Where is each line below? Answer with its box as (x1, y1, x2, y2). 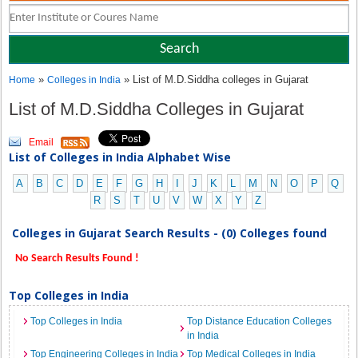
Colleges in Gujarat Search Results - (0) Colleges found (12, 225, 328, 241)
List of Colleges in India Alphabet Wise (9, 149, 232, 165)
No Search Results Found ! (13, 253, 140, 265)
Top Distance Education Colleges (187, 316, 332, 327)
